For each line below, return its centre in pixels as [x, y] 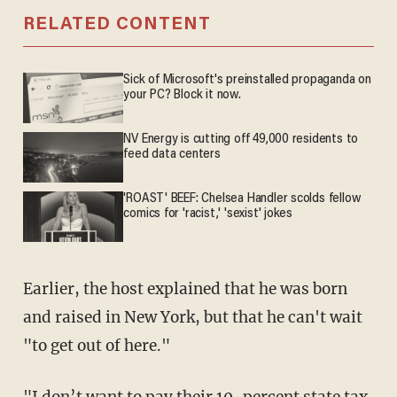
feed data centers [172, 155]
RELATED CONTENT [117, 25]
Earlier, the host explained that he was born [185, 288]
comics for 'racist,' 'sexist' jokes [208, 214]
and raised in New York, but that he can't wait [192, 317]
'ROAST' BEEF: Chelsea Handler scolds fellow [242, 199]
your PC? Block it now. [182, 96]
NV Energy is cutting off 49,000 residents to [241, 140]
